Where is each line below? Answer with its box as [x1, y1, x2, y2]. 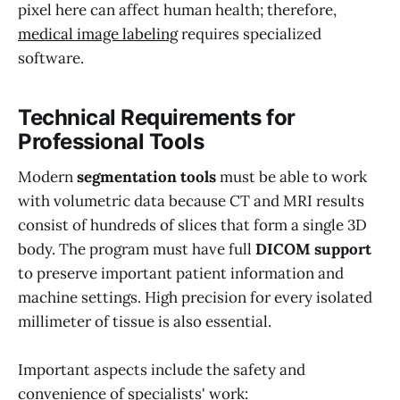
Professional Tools [18, 128, 204, 154]
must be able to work [216, 167, 367, 187]
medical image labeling [18, 24, 178, 45]
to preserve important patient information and [18, 263, 344, 284]
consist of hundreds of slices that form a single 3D [18, 215, 367, 236]
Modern [18, 167, 77, 187]
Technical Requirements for [18, 104, 296, 130]
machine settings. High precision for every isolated [18, 287, 372, 308]
